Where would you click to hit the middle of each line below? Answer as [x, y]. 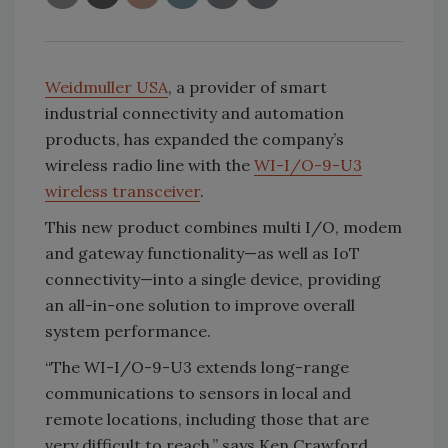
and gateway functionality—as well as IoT [202, 252]
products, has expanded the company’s [194, 138]
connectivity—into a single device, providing [213, 278]
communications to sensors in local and [198, 392]
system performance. [130, 330]
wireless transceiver [122, 190]
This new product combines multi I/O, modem [223, 226]
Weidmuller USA [106, 86]
